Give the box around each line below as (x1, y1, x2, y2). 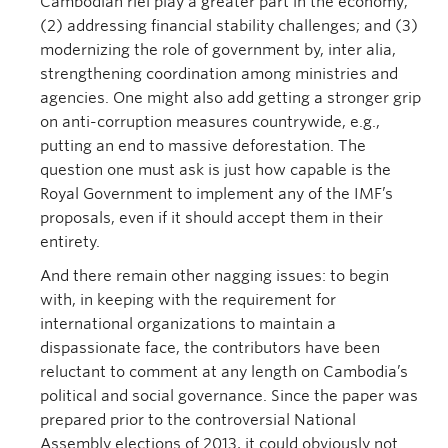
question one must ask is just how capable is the (40, 161, 391, 179)
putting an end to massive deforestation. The (40, 137, 366, 155)
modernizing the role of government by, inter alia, (40, 41, 396, 59)
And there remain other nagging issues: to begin (40, 267, 389, 285)
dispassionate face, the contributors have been (40, 339, 380, 357)
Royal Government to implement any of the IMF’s (40, 185, 393, 203)
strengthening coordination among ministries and (40, 65, 398, 83)
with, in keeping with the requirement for (40, 291, 336, 309)
